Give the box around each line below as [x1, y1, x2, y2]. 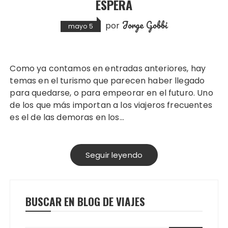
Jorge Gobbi [122, 17, 168, 32]
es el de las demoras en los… [10, 111, 124, 123]
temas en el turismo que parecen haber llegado [10, 74, 205, 87]
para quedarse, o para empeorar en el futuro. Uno [10, 87, 213, 99]
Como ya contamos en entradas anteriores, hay [10, 62, 16, 74]
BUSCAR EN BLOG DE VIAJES [25, 193, 146, 209]
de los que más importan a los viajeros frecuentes [10, 99, 212, 111]
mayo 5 [68, 21, 94, 31]
